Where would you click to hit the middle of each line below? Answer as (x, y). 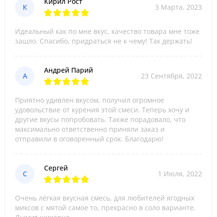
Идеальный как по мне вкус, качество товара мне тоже (107, 31)
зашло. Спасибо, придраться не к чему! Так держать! (104, 41)
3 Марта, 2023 (178, 7)
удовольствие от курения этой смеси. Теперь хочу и (102, 110)
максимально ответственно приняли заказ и (90, 129)
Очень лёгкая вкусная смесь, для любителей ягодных (105, 198)
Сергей (56, 168)
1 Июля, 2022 (180, 174)
